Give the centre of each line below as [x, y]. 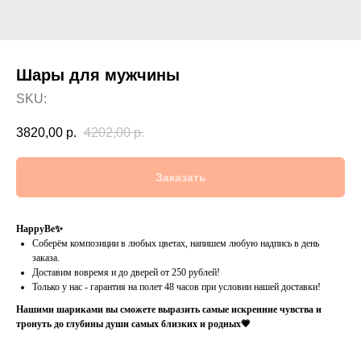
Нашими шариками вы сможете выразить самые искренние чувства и [169, 310]
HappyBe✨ [39, 229]
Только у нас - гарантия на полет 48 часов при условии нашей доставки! [176, 287]
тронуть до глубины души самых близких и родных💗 [133, 324]
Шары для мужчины [98, 75]
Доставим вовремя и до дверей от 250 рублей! [126, 273]
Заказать [180, 178]
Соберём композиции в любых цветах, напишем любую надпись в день [176, 244]
